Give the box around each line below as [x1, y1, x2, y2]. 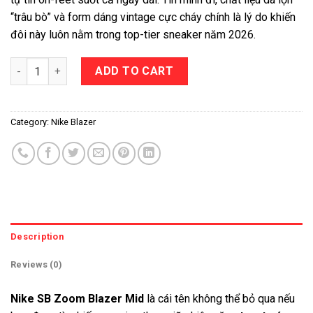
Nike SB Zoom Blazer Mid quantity [10, 59, 175, 71]
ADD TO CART [95, 64, 174, 78]
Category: [10, 117, 51, 128]
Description [10, 231, 64, 242]
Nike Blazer [51, 117, 96, 128]
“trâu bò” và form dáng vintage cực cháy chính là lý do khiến [10, 10, 296, 24]
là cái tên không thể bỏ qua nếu [144, 292, 295, 306]
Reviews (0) [10, 259, 62, 270]
